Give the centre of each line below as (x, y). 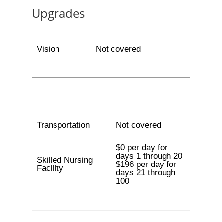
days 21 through (145, 173)
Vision (48, 49)
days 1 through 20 (149, 156)
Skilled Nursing (64, 160)
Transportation (63, 125)
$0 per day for (141, 147)
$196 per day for (146, 164)
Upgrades (58, 13)
